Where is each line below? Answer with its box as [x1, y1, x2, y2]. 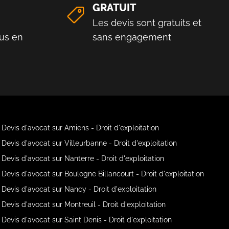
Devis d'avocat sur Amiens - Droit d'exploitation [2, 123, 159, 132]
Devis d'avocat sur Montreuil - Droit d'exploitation [2, 200, 166, 209]
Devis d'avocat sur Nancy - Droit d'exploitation [2, 185, 157, 193]
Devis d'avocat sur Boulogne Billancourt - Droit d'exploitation [2, 169, 204, 178]
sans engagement [93, 31, 171, 42]
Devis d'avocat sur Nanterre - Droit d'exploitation [2, 154, 165, 163]
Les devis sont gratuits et [93, 17, 201, 28]
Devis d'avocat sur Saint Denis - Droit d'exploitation [2, 215, 172, 224]
